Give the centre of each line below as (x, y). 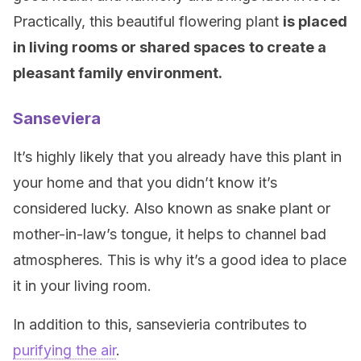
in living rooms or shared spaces (129, 47)
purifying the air (64, 350)
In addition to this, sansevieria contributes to (160, 324)
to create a (288, 47)
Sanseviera (57, 118)
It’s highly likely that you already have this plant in (177, 157)
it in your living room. (82, 286)
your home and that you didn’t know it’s (145, 183)
